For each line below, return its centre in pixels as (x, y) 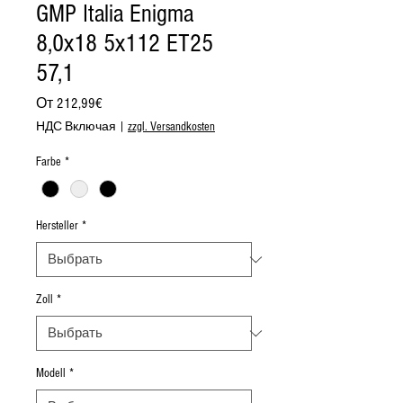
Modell (51, 374)
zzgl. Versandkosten (171, 127)
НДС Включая (76, 127)
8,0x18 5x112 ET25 (125, 44)
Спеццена (135, 103)
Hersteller (57, 226)
